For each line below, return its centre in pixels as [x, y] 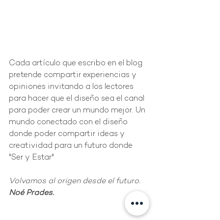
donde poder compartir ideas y [68, 134]
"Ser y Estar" [31, 158]
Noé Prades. [31, 193]
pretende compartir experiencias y [74, 75]
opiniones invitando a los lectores [72, 87]
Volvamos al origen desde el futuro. [75, 181]
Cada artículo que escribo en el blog [77, 63]
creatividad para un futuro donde [72, 146]
